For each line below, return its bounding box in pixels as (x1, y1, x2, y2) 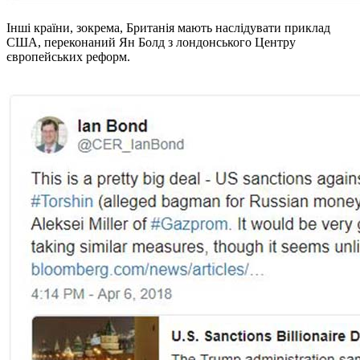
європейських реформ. (6, 49, 130, 63)
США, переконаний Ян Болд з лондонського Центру (6, 35, 296, 49)
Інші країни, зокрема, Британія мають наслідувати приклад (6, 20, 330, 35)
